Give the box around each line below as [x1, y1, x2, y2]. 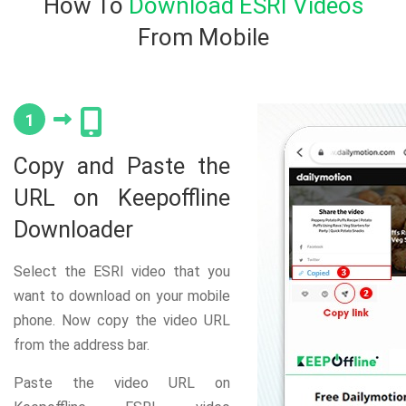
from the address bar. [14, 336, 150, 354]
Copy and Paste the [14, 153, 230, 180]
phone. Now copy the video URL [14, 312, 230, 330]
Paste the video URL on [14, 374, 230, 392]
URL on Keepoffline [14, 185, 230, 212]
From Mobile [137, 23, 269, 51]
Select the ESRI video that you [14, 263, 230, 281]
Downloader [14, 217, 133, 244]
